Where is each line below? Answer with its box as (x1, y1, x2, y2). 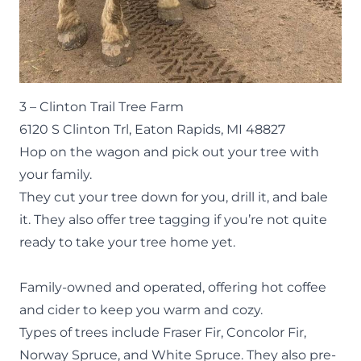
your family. (19, 166, 92, 182)
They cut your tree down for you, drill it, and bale (19, 189, 328, 205)
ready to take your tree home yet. (19, 234, 235, 250)
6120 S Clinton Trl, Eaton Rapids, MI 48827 (19, 121, 285, 137)
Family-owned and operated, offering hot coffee (19, 279, 326, 295)
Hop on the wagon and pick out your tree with (19, 143, 319, 160)
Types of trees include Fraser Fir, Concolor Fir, (19, 324, 306, 340)
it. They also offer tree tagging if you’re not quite (19, 211, 327, 227)
